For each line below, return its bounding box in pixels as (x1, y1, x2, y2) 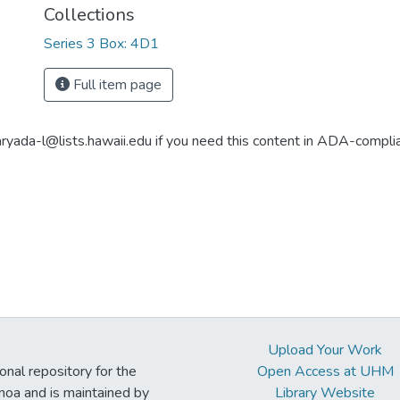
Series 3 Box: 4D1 (44, 34, 159, 54)
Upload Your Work (268, 340, 383, 360)
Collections (44, 3, 135, 27)
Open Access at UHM (256, 362, 394, 381)
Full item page (70, 75, 162, 95)
